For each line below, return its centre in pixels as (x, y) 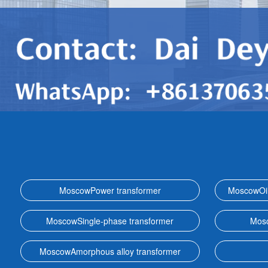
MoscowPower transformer (110, 190)
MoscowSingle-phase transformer (110, 221)
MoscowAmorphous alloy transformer (110, 251)
